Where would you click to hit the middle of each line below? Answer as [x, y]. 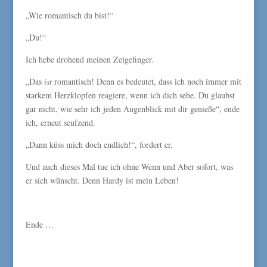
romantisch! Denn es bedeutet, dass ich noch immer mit [146, 81]
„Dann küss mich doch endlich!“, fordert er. [99, 145]
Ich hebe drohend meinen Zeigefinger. [89, 59]
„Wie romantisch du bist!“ [69, 15]
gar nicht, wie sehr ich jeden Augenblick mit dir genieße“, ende [132, 109]
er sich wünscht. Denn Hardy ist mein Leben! [102, 180]
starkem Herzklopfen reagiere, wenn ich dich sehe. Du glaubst [130, 95]
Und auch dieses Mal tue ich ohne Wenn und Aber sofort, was [129, 167]
